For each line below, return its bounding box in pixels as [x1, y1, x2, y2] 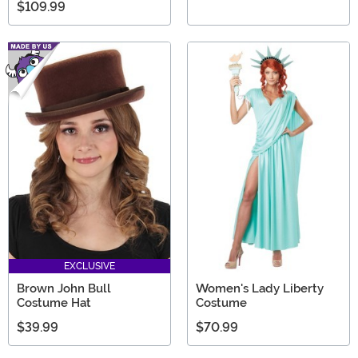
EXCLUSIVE [64, 260, 115, 272]
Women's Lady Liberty [196, 280, 324, 296]
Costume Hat [17, 295, 91, 310]
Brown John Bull [17, 280, 111, 296]
